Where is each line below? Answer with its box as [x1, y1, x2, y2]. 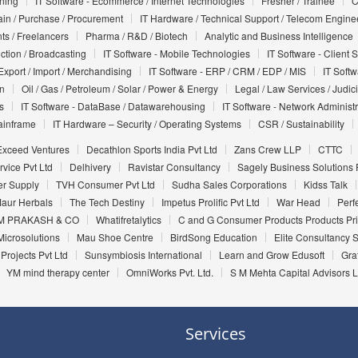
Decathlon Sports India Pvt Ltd [86, 142, 217, 157]
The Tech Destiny [69, 195, 145, 209]
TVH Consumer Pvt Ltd [55, 177, 155, 192]
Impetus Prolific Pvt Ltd [161, 195, 260, 209]
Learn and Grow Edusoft [218, 248, 324, 262]
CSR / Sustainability [257, 117, 344, 131]
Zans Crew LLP [233, 142, 301, 157]
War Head [276, 195, 320, 209]
